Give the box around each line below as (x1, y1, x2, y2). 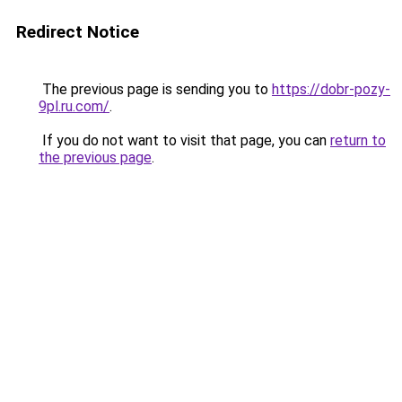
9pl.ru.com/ (39, 98, 109, 115)
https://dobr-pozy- (272, 81, 390, 98)
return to (330, 132, 386, 149)
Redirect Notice (16, 22, 139, 42)
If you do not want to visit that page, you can (39, 132, 330, 149)
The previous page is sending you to (39, 81, 272, 98)
